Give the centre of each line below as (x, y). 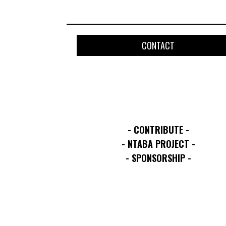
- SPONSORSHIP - (158, 158)
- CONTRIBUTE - (158, 129)
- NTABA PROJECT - (158, 144)
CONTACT (158, 45)
